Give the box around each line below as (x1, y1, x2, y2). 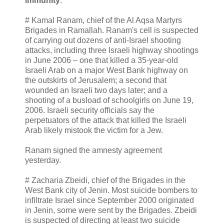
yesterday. (25, 155, 61, 164)
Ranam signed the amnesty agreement (25, 145, 162, 154)
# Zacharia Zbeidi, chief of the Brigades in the (25, 175, 185, 184)
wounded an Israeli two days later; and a (25, 85, 167, 94)
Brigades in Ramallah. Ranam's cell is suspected (25, 25, 198, 34)
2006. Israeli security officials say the (25, 105, 154, 114)
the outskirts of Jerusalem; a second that (25, 75, 166, 84)
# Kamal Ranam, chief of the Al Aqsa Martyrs (25, 15, 182, 24)
